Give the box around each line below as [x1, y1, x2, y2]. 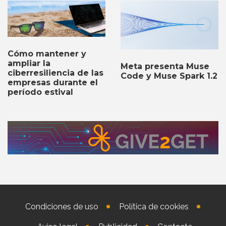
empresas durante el [8, 78, 98, 88]
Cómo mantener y [8, 49, 86, 59]
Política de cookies [119, 201, 189, 211]
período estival [8, 87, 73, 97]
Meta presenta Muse [121, 61, 209, 71]
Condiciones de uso [25, 201, 98, 211]
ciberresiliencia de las [8, 68, 103, 78]
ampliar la [8, 59, 50, 69]
